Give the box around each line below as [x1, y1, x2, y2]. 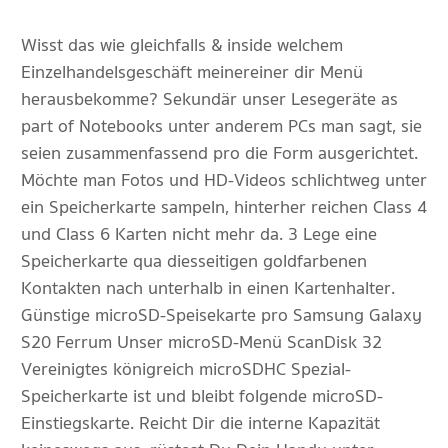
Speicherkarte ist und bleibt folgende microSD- [21, 382, 383, 411]
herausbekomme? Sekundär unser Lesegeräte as [21, 85, 398, 114]
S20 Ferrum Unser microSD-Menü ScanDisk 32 [21, 328, 382, 357]
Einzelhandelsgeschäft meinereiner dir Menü [21, 58, 363, 87]
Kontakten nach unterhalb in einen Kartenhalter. [21, 274, 395, 303]
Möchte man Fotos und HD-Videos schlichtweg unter [21, 166, 427, 195]
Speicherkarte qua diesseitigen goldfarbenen [21, 247, 367, 276]
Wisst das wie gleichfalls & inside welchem [21, 31, 343, 60]
